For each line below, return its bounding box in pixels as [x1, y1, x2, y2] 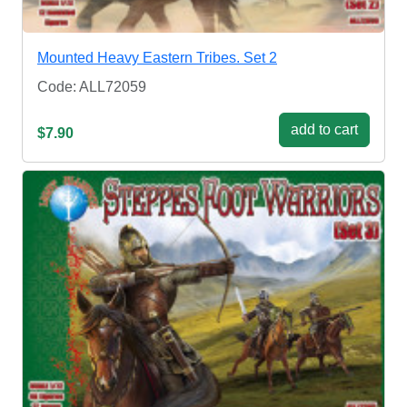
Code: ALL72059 [37, 78, 146, 94]
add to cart [291, 121, 358, 137]
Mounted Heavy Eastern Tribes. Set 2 [37, 49, 277, 65]
